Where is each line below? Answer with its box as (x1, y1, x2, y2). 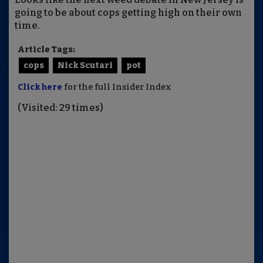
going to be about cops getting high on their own (15, 7, 242, 19)
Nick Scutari (58, 60, 113, 71)
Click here (18, 82, 62, 93)
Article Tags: (18, 45, 75, 55)
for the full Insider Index (62, 82, 171, 93)
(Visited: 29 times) (18, 102, 103, 114)
